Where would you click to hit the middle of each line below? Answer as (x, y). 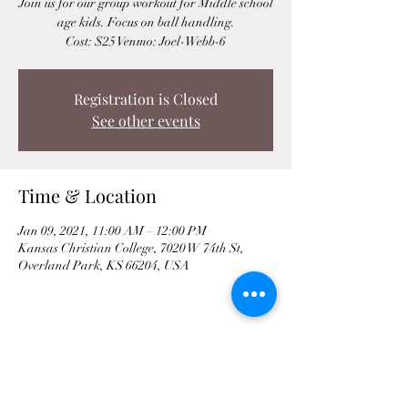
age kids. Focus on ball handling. (146, 22)
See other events (146, 121)
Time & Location (87, 195)
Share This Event (87, 366)
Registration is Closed (146, 99)
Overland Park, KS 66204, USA (104, 265)
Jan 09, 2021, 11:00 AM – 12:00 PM (112, 231)
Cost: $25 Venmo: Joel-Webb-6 (146, 41)
